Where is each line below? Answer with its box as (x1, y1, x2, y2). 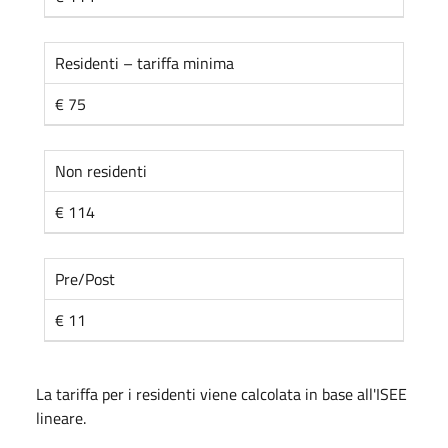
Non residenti (55, 158, 147, 183)
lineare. (36, 405, 86, 430)
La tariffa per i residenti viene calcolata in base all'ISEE (36, 381, 407, 406)
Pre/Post (55, 266, 115, 291)
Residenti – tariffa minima (55, 50, 234, 75)
